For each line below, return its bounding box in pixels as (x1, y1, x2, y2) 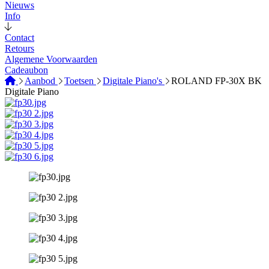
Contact (5, 32, 34, 43)
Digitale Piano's (103, 76, 165, 86)
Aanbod (25, 76, 58, 86)
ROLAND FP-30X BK (171, 76, 262, 86)
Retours (5, 43, 34, 53)
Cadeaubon (5, 65, 48, 75)
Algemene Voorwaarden (5, 54, 97, 64)
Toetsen (64, 76, 96, 86)
